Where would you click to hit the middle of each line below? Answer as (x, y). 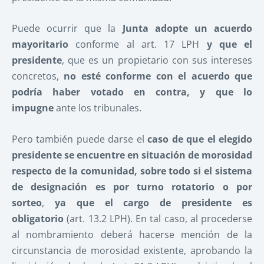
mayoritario (40, 44)
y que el (229, 44)
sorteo (27, 202)
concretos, (38, 76)
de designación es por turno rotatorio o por (132, 187)
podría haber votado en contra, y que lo (132, 92)
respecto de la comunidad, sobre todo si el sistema (132, 171)
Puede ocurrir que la (67, 29)
